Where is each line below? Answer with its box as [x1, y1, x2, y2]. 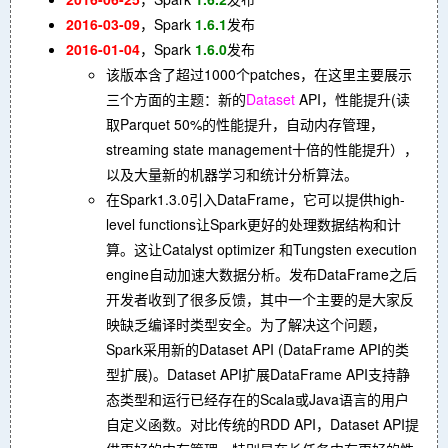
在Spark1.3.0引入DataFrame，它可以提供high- [106, 188, 405, 209]
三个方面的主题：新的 [106, 88, 246, 109]
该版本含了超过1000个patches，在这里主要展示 [106, 63, 412, 84]
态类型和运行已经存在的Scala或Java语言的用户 [106, 388, 409, 409]
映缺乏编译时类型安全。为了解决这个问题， [106, 313, 386, 334]
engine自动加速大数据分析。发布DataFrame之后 [106, 263, 417, 284]
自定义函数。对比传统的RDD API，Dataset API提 [106, 413, 419, 434]
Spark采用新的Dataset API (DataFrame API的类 [106, 338, 409, 359]
